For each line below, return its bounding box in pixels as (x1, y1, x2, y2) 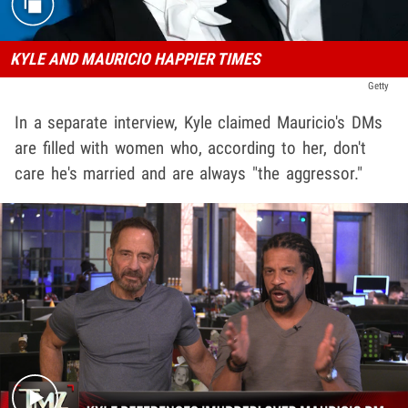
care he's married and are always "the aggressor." (15, 163, 362, 185)
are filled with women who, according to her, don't (15, 138, 366, 159)
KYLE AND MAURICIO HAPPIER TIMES (9, 49, 260, 69)
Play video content (203, 319, 329, 341)
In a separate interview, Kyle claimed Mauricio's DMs (15, 112, 382, 134)
